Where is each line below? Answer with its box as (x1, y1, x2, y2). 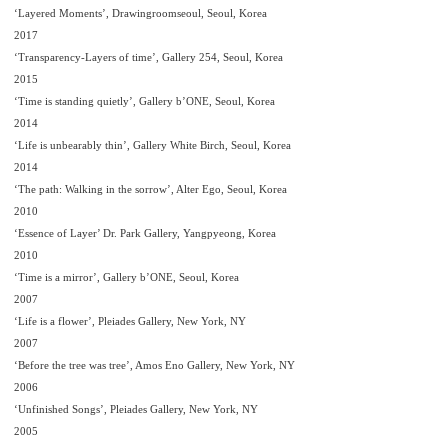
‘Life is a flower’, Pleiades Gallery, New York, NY (14, 315, 246, 327)
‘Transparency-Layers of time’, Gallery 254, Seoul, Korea (14, 51, 283, 63)
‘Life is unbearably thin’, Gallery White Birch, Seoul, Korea (14, 139, 291, 151)
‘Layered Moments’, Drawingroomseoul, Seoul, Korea (14, 7, 267, 19)
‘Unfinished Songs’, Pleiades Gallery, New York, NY (14, 403, 258, 415)
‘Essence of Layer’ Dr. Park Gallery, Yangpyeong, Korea (14, 227, 276, 239)
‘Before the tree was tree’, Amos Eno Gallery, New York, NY (14, 359, 295, 371)
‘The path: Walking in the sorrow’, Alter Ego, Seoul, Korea (14, 183, 287, 195)
